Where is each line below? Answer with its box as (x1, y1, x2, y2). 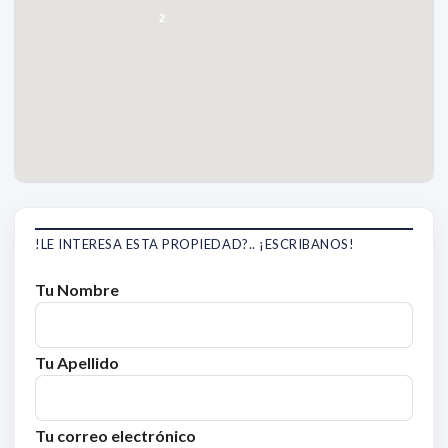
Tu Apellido (35, 353, 119, 373)
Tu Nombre (35, 280, 119, 300)
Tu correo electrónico (35, 426, 196, 446)
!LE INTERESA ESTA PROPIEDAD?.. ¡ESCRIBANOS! (35, 236, 355, 253)
